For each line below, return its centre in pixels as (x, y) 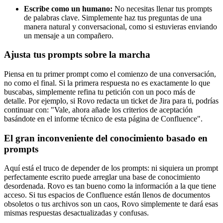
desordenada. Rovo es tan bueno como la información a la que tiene (110, 186)
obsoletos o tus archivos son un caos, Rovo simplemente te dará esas (111, 204)
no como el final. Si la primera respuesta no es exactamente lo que (107, 83)
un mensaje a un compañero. (69, 35)
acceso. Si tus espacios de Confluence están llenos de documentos (107, 195)
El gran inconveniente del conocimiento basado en (106, 138)
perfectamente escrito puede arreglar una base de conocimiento (102, 177)
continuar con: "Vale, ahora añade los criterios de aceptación (98, 110)
